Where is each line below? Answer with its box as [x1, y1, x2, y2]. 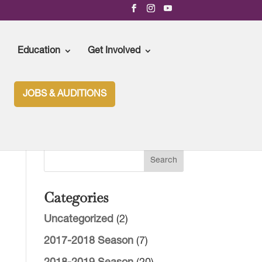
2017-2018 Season [43, 236, 133, 246]
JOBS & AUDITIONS [23, 89, 107, 98]
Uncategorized [43, 215, 113, 225]
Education [18, 46, 61, 55]
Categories [43, 188, 108, 206]
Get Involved [88, 46, 141, 55]
